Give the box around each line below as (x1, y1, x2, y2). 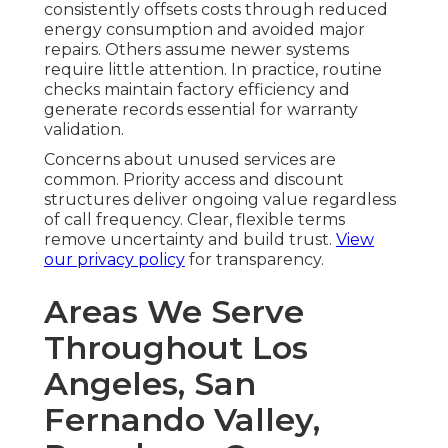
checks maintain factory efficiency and (44, 79, 350, 99)
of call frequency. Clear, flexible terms (44, 209, 345, 229)
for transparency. (185, 249, 324, 269)
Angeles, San (44, 363, 256, 403)
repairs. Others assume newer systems (44, 39, 349, 59)
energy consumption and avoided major (44, 19, 365, 39)
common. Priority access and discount (44, 169, 344, 189)
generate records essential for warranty (44, 99, 358, 119)
